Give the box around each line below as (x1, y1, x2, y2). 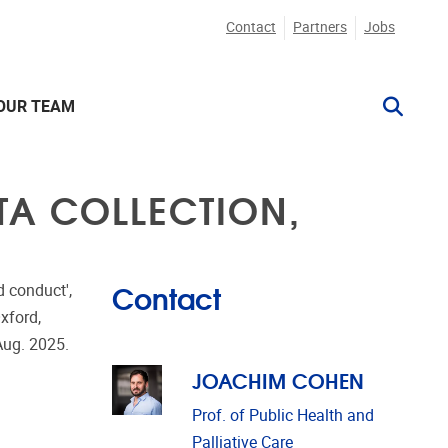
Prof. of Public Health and (192, 405, 375, 425)
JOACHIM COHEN (192, 363, 365, 395)
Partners (293, 19, 347, 36)
